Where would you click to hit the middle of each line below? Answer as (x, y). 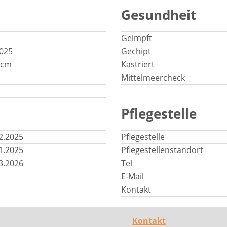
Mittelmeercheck (153, 78)
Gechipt (136, 51)
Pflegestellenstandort (162, 150)
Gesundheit (159, 15)
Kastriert (138, 64)
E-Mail (133, 176)
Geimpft (137, 38)
